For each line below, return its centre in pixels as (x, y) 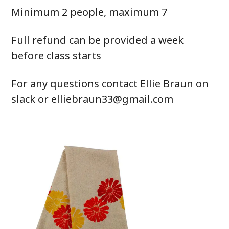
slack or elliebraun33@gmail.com (93, 99)
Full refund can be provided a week (98, 40)
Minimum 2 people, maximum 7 (89, 12)
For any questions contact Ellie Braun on (110, 84)
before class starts (56, 55)
